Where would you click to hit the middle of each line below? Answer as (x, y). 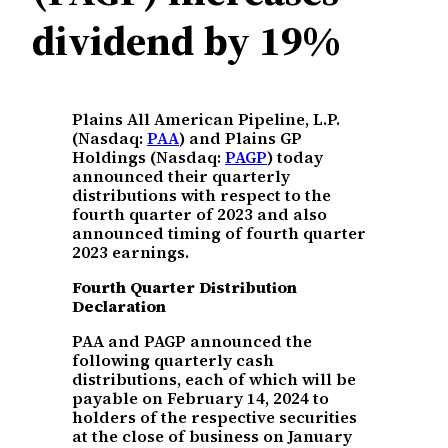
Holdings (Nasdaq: (148, 156)
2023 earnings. (130, 251)
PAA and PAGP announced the (192, 341)
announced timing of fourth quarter (219, 232)
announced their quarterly (181, 175)
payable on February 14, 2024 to (200, 398)
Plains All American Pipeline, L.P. (206, 118)
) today (295, 156)
